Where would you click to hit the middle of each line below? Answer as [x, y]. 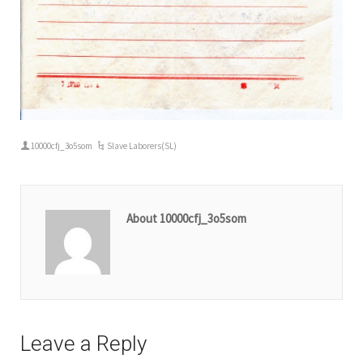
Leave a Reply [83, 343]
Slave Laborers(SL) [142, 145]
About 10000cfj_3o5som [186, 218]
